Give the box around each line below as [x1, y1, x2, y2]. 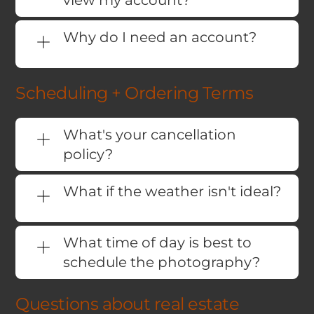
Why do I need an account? [63, 29, 257, 46]
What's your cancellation [63, 126, 237, 144]
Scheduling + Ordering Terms [15, 83, 254, 104]
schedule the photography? [63, 254, 261, 271]
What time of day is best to [63, 234, 252, 252]
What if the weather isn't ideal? [63, 183, 282, 200]
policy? [63, 146, 114, 163]
